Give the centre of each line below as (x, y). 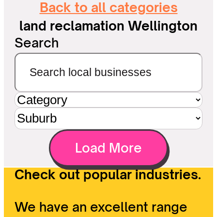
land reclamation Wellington (108, 25)
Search (37, 42)
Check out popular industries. (108, 175)
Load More (108, 148)
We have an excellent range (101, 207)
